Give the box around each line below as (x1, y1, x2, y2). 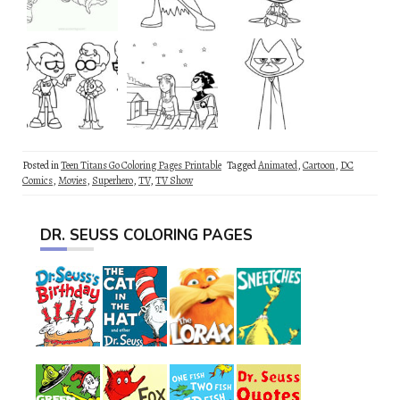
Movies (58, 172, 87, 187)
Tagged (227, 157, 258, 172)
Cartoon (303, 157, 335, 172)
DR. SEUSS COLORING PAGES (40, 224, 253, 246)
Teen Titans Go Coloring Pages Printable (61, 157, 221, 172)
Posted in (22, 157, 61, 172)
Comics (22, 172, 53, 187)
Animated (258, 157, 297, 172)
